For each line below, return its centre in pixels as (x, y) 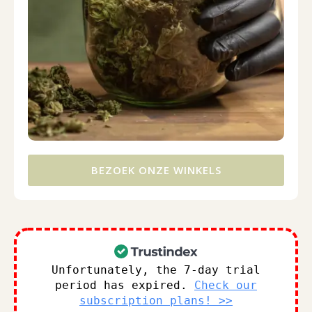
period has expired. (125, 286)
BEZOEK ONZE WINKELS (156, 170)
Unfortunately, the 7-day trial (156, 270)
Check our (226, 286)
